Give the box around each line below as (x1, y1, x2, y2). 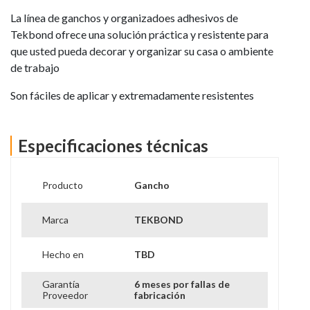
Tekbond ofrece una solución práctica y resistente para (10, 27, 268, 41)
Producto (42, 179, 83, 192)
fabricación (134, 289, 186, 302)
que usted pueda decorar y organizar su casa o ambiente (10, 44, 273, 57)
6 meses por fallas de (134, 278, 230, 291)
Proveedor (42, 289, 88, 302)
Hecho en (42, 248, 84, 261)
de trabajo (10, 60, 60, 74)
